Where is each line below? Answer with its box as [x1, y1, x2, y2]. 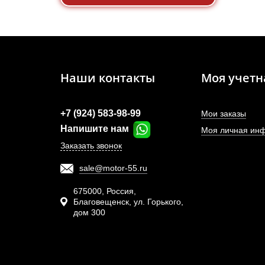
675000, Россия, [73, 186, 136, 196]
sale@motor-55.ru [79, 163, 147, 173]
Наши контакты [60, 70, 155, 86]
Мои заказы [201, 109, 246, 118]
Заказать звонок [60, 141, 122, 150]
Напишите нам [60, 124, 131, 134]
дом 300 [73, 208, 105, 217]
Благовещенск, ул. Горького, [73, 197, 183, 206]
